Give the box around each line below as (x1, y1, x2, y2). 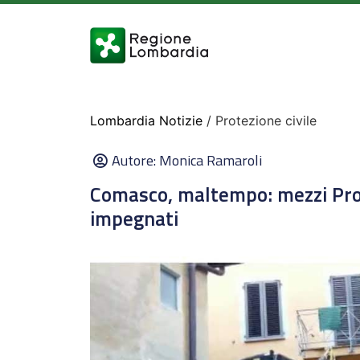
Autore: (112, 149, 159, 171)
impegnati (90, 203, 178, 234)
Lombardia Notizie (90, 112, 202, 129)
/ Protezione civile (202, 112, 317, 129)
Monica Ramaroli (159, 149, 262, 171)
